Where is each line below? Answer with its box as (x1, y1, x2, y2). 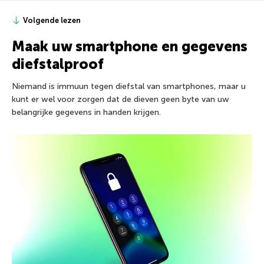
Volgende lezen (23, 15, 81, 25)
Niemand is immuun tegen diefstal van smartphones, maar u (12, 81, 246, 91)
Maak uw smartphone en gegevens (12, 37, 247, 55)
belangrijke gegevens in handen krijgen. (12, 107, 161, 117)
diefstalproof (12, 55, 104, 72)
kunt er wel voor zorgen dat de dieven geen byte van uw (12, 94, 229, 104)
